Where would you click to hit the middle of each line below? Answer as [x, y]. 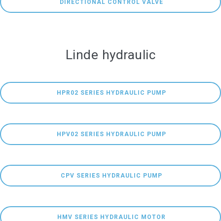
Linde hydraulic [110, 55]
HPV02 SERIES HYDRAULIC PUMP [111, 134]
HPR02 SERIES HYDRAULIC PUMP [111, 93]
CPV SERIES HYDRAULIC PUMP [111, 176]
